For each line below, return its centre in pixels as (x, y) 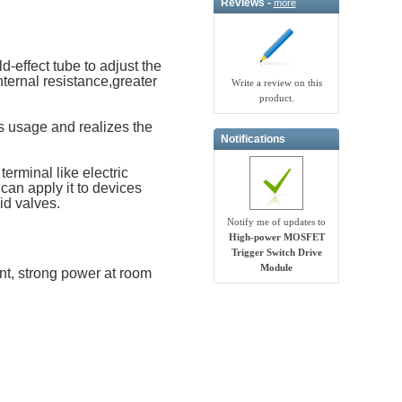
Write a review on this (276, 83)
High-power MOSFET (276, 237)
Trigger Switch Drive (276, 253)
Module (277, 268)
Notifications (253, 139)
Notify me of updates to (277, 222)
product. (276, 98)
